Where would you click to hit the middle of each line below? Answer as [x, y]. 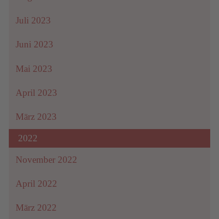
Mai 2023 [34, 68]
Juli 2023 [33, 21]
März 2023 [36, 116]
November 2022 [47, 159]
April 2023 [37, 92]
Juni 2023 [35, 44]
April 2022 [37, 183]
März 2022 [36, 208]
